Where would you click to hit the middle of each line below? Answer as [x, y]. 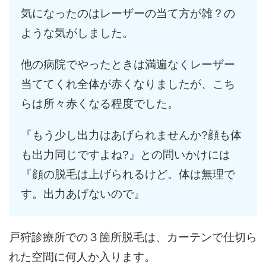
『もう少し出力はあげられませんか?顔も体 [131, 135]
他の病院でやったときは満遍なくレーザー [128, 65]
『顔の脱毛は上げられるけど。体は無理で [128, 175]
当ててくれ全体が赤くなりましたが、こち [128, 84]
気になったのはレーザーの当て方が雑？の [128, 14]
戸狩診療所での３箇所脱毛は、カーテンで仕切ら [133, 237]
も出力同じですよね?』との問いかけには [126, 155]
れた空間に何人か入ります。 [82, 257]
